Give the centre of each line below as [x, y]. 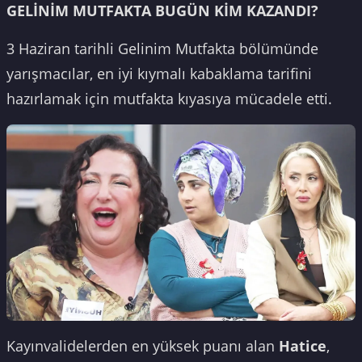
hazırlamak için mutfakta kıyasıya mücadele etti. [169, 99]
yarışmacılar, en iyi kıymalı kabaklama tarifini [159, 74]
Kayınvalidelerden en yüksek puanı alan [143, 345]
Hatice [303, 345]
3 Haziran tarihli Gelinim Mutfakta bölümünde [162, 49]
